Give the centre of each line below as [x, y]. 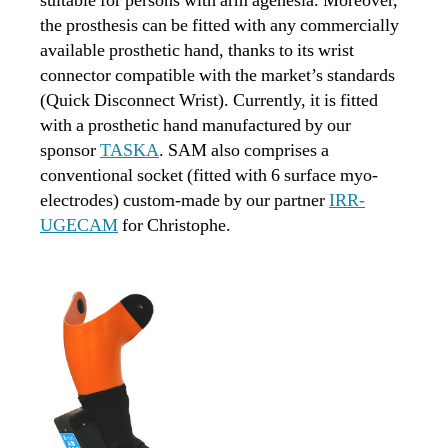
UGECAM [79, 225]
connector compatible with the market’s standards [217, 75]
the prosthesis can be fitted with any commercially [219, 25]
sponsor [70, 150]
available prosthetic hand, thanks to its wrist [197, 50]
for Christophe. [174, 225]
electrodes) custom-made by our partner [184, 200]
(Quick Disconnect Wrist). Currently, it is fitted [209, 100]
